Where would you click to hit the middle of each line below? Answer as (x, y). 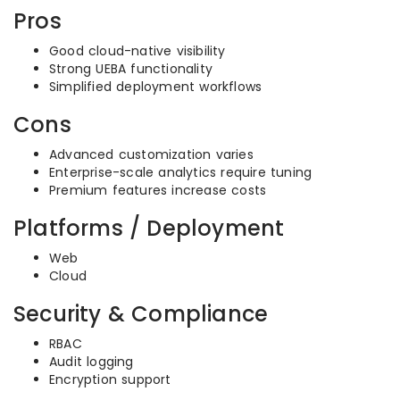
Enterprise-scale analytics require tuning (181, 172)
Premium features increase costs (158, 190)
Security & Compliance (141, 314)
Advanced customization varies (151, 154)
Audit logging (92, 362)
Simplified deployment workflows (156, 87)
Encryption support (110, 379)
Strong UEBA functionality (131, 69)
